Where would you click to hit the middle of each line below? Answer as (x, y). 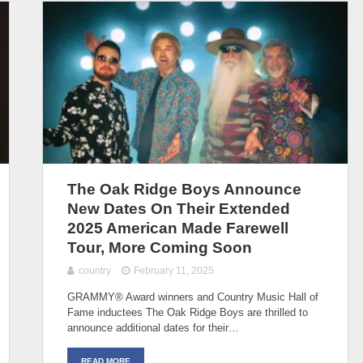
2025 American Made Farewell (178, 228)
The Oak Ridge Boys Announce (184, 189)
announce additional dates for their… (153, 327)
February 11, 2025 (174, 270)
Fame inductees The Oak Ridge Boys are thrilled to (188, 312)
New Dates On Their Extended (179, 208)
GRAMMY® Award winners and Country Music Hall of (193, 297)
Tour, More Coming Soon (160, 247)
